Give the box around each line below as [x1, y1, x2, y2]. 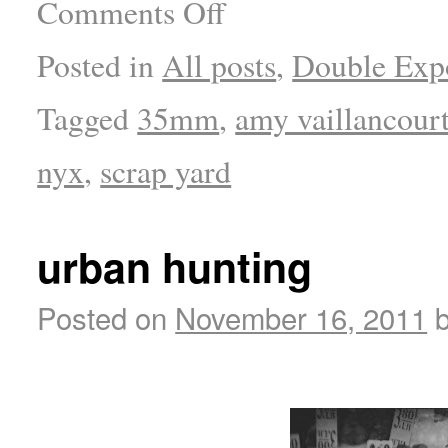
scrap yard [100, 149, 232, 192]
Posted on [37, 296, 168, 339]
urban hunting [37, 237, 313, 297]
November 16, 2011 [175, 296, 428, 339]
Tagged [37, 96, 130, 139]
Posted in [37, 43, 155, 86]
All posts [162, 43, 277, 86]
